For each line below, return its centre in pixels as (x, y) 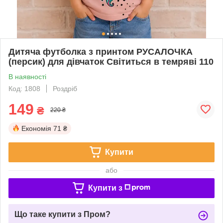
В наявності (27, 76)
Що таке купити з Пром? (62, 214)
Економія (36, 128)
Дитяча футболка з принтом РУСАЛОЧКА (101, 52)
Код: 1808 (24, 88)
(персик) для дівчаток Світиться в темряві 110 (111, 61)
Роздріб (65, 88)
